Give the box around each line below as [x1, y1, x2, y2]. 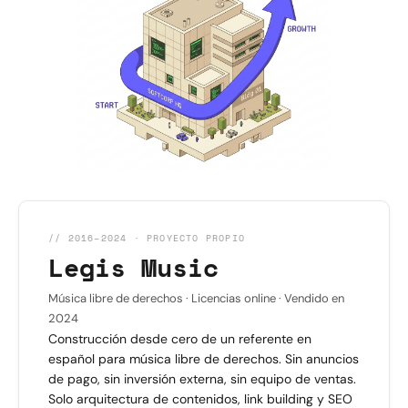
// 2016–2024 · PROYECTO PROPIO [48, 230, 246, 245]
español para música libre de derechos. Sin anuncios [48, 350, 359, 367]
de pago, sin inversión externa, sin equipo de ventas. [48, 370, 356, 387]
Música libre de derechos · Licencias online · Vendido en [48, 290, 344, 306]
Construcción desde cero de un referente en [48, 330, 311, 347]
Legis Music [48, 248, 219, 286]
